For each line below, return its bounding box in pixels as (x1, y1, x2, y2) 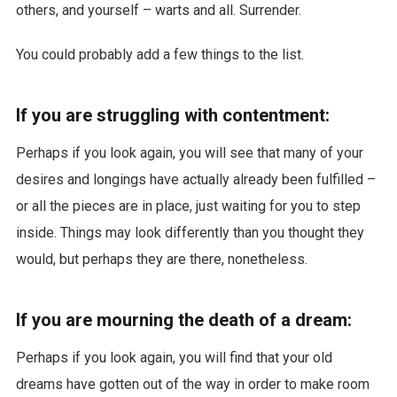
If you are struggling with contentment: (15, 105, 330, 127)
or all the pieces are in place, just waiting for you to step (15, 198, 361, 215)
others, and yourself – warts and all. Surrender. (15, 2, 301, 19)
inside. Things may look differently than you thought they (15, 224, 364, 242)
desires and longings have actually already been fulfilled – (15, 171, 376, 189)
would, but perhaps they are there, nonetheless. (15, 251, 307, 269)
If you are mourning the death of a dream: (15, 309, 352, 331)
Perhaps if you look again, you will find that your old (15, 349, 332, 367)
